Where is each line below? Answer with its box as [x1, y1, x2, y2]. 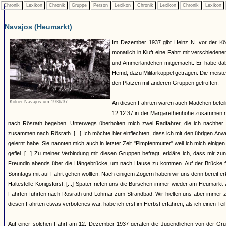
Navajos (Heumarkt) [5, 23, 72, 31]
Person [92, 3, 109, 8]
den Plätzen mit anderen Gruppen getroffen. [112, 80, 219, 86]
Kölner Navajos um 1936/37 [10, 99, 68, 105]
